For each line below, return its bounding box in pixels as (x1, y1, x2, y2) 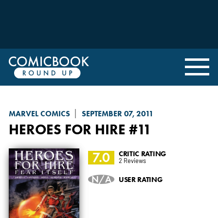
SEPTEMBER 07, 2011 (81, 109, 154, 118)
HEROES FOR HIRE (8, 120, 126, 138)
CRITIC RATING (118, 148, 166, 158)
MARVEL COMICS (8, 109, 70, 118)
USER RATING (118, 174, 163, 184)
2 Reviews (118, 156, 146, 164)
